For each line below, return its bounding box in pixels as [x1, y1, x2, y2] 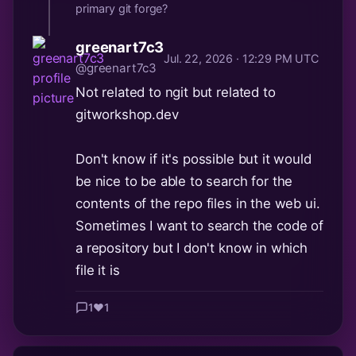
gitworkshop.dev [75, 106, 179, 123]
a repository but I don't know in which [75, 240, 308, 257]
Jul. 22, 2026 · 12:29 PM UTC [164, 52, 319, 66]
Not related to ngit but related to [75, 84, 276, 101]
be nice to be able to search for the [75, 173, 293, 190]
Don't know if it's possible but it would [75, 151, 311, 168]
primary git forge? [75, 2, 168, 16]
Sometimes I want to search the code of [75, 218, 323, 234]
